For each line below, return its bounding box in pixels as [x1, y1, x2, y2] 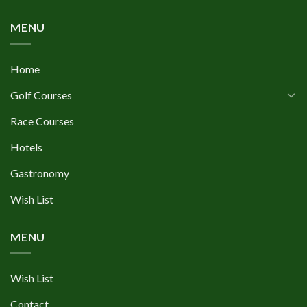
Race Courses [10, 114, 74, 127]
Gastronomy [10, 166, 69, 180]
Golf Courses [10, 88, 72, 101]
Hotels [10, 140, 42, 153]
